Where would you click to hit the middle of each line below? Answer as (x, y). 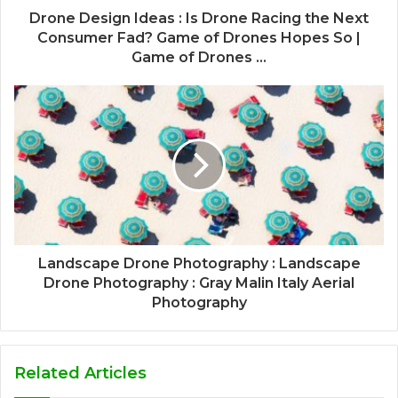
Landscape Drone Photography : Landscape (199, 263)
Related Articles (80, 373)
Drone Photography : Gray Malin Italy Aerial (199, 283)
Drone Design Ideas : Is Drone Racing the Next (199, 18)
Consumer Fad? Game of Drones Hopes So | (199, 37)
